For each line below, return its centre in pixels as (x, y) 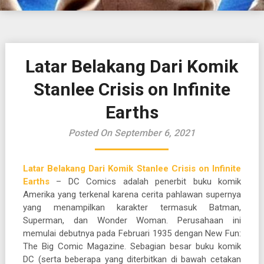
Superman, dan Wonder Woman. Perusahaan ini (132, 220)
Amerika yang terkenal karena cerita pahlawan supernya (132, 194)
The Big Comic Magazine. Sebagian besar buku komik (132, 246)
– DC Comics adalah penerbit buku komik (145, 181)
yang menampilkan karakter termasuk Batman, (132, 207)
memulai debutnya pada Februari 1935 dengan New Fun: (132, 233)
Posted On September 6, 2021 (132, 133)
